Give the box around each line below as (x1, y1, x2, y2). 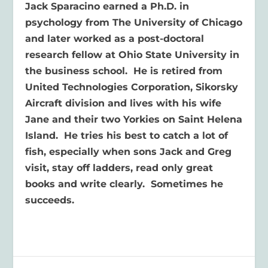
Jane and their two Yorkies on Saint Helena (25, 113, 243, 125)
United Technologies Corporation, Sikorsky (25, 81, 239, 93)
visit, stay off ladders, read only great (25, 162, 214, 173)
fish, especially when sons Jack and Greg (25, 145, 232, 157)
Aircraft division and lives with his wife (25, 97, 222, 109)
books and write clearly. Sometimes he (25, 178, 224, 190)
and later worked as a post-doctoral (25, 32, 205, 44)
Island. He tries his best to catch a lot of (25, 129, 229, 141)
